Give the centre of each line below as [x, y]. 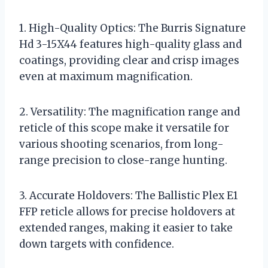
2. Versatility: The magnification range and [130, 112]
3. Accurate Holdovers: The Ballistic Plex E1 [129, 195]
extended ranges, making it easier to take [126, 228]
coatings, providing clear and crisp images [129, 60]
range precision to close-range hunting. [123, 160]
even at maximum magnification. [106, 76]
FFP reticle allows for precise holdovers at [127, 211]
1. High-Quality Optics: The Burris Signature [133, 28]
